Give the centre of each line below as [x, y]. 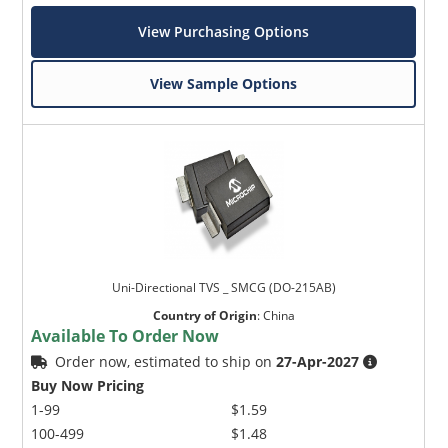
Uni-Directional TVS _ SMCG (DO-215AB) [223, 287]
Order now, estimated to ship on [166, 361]
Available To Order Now [125, 335]
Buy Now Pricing [88, 385]
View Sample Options [224, 83]
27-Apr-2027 [318, 361]
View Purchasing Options [224, 31]
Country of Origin [204, 315]
